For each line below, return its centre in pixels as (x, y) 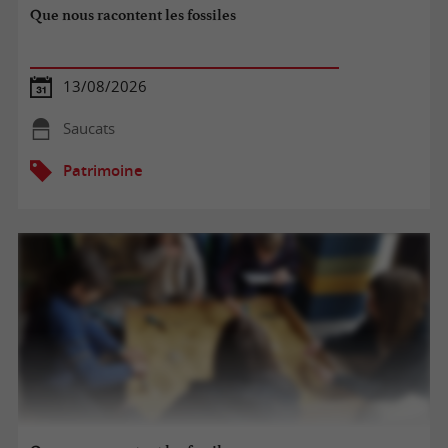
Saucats (88, 128)
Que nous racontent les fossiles (133, 15)
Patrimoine (102, 170)
